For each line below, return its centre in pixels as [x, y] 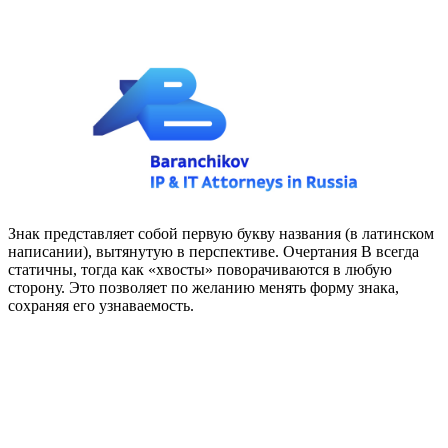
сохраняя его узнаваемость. [101, 305]
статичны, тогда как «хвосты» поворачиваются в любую [200, 269]
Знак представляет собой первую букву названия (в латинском [221, 233]
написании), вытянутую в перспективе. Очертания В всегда [213, 251]
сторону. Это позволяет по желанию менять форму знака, [203, 287]
